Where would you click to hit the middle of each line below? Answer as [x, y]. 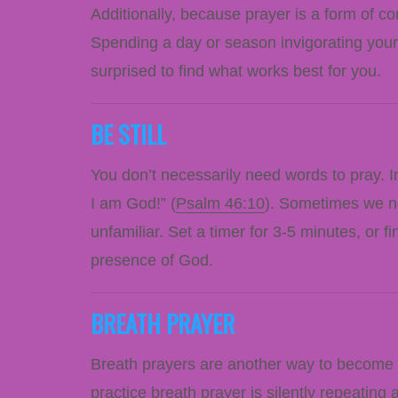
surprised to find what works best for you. [236, 71]
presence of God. [154, 260]
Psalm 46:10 [220, 203]
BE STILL [128, 134]
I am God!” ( [133, 203]
